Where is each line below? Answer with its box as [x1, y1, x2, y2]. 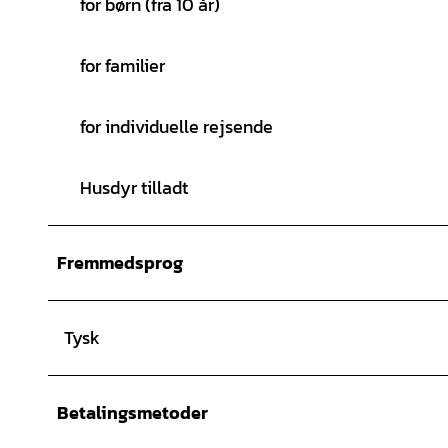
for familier [80, 51, 165, 79]
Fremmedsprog [57, 248, 183, 276]
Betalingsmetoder [57, 398, 208, 426]
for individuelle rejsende [80, 112, 273, 140]
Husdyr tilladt [80, 173, 188, 201]
